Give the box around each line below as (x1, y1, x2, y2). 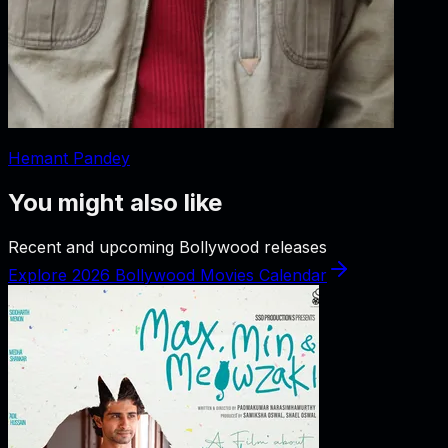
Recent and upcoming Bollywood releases (8, 236, 327, 257)
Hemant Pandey (8, 147, 130, 168)
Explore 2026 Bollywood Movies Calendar (8, 264, 327, 285)
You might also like (8, 187, 222, 217)
